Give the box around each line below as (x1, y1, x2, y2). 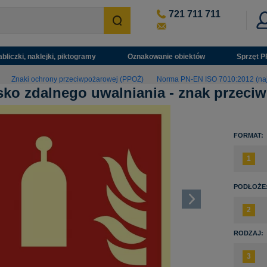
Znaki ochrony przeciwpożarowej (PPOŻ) (11, 74, 144, 83)
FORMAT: (234, 132, 263, 139)
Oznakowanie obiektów (128, 52, 206, 61)
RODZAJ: (234, 229, 263, 237)
